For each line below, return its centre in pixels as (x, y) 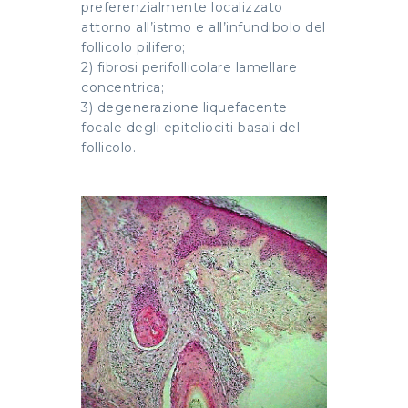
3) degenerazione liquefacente (184, 108)
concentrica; (122, 88)
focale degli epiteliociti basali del (190, 128)
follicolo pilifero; (133, 48)
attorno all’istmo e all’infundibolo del (204, 28)
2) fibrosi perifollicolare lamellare (189, 68)
